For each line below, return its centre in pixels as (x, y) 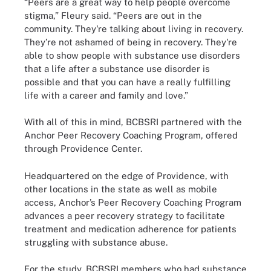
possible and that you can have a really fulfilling (127, 82)
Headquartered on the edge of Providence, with (126, 175)
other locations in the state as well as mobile (121, 189)
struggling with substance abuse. (96, 242)
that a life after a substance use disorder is (117, 68)
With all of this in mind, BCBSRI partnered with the (133, 122)
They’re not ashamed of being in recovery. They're (131, 42)
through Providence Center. (83, 149)
